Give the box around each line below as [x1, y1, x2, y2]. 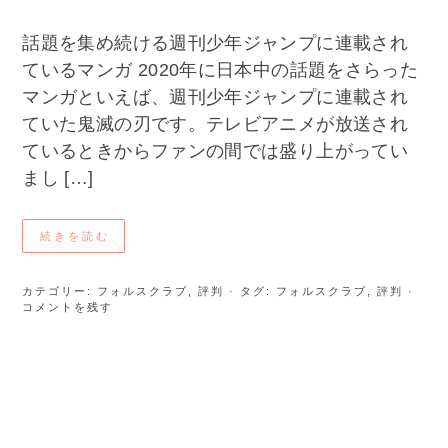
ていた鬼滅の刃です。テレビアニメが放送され [22, 114, 408, 135]
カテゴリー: [22, 285, 98, 298]
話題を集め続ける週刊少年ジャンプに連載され [22, 33, 408, 54]
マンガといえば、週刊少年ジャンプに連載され [22, 87, 408, 108]
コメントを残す [22, 301, 114, 314]
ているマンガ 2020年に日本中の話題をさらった [22, 60, 419, 81]
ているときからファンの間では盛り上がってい [22, 141, 408, 162]
